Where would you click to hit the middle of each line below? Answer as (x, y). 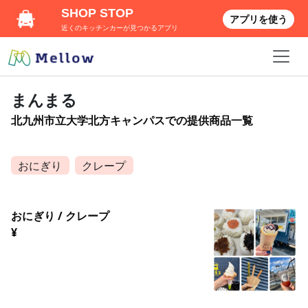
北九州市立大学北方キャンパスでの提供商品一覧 (132, 120)
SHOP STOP (98, 13)
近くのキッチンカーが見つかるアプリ (120, 28)
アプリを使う (258, 19)
